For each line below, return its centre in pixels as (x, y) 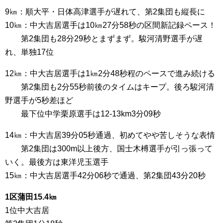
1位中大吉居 (27, 210)
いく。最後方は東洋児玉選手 (57, 162)
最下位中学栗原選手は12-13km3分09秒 (83, 114)
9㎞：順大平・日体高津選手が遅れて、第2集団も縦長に (105, 12)
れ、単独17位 (29, 52)
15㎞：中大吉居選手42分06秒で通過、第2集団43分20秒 (105, 175)
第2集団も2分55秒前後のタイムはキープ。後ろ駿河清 (110, 87)
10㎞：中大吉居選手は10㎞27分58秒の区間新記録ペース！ (111, 25)
